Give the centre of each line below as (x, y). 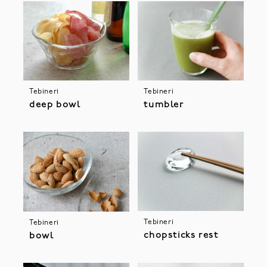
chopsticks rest (181, 236)
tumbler (164, 105)
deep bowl (55, 105)
